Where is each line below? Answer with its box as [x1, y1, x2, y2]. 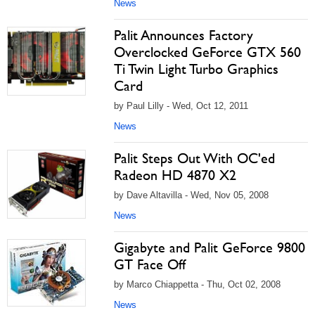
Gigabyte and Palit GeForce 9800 [114, 239, 305, 256]
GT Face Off [114, 256, 186, 273]
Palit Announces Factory [114, 27, 253, 44]
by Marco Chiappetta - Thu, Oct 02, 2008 [114, 279, 281, 290]
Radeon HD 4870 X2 [114, 167, 236, 184]
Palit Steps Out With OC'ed [114, 150, 275, 167]
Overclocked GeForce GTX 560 [114, 44, 301, 60]
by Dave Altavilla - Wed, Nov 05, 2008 [114, 190, 269, 200]
